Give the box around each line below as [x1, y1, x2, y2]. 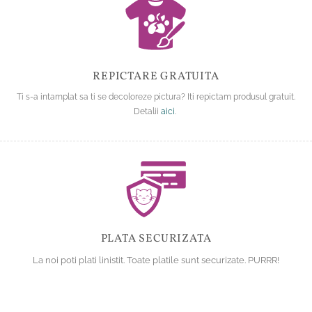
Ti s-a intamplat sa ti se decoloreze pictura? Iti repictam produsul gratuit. [17, 91, 295, 102]
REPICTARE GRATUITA [93, 68, 219, 84]
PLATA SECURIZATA [100, 231, 212, 247]
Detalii [134, 105, 161, 116]
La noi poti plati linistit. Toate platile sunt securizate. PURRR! [33, 255, 279, 266]
